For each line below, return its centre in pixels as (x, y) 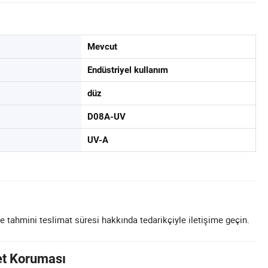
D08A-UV (106, 117)
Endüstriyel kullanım (128, 70)
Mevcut (102, 47)
